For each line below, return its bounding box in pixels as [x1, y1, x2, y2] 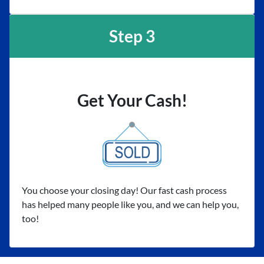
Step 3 [109, 26, 155, 46]
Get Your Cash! [77, 90, 187, 110]
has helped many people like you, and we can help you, [22, 199, 239, 210]
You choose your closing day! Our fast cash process [22, 184, 227, 196]
